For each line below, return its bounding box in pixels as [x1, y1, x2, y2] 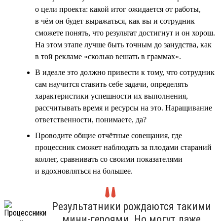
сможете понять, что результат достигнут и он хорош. [35, 28, 215, 37]
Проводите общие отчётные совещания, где [35, 131, 182, 140]
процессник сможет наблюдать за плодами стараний [35, 143, 212, 151]
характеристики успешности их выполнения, [35, 91, 188, 100]
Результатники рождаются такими [52, 200, 211, 213]
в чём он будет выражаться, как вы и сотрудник [35, 16, 195, 25]
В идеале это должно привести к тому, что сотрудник [35, 68, 215, 76]
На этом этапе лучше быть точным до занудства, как [35, 40, 212, 49]
